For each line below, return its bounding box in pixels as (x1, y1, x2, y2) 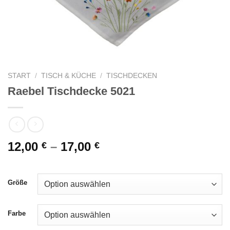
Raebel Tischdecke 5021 (8, 84, 135, 98)
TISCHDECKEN (106, 72, 158, 80)
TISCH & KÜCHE (41, 72, 97, 80)
